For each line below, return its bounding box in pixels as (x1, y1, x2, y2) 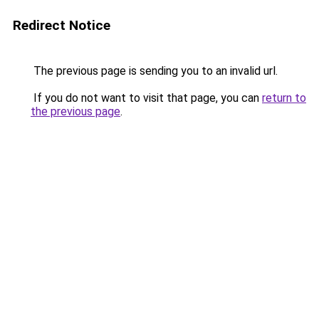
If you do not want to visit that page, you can (31, 91, 262, 105)
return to (262, 91, 306, 105)
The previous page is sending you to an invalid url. (31, 64, 278, 78)
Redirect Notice (13, 17, 110, 33)
